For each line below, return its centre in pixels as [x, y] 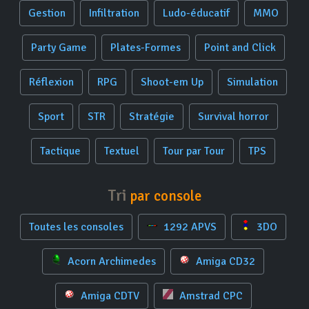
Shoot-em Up [172, 82]
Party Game [59, 48]
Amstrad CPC [209, 296]
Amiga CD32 [224, 261]
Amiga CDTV [108, 296]
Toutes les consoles [76, 227]
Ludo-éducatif [196, 13]
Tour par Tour [194, 151]
